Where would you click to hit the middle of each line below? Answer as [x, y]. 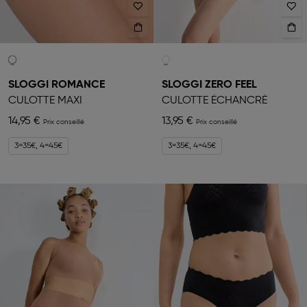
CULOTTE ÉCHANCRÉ [214, 101]
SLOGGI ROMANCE [57, 85]
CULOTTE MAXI [45, 101]
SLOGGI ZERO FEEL [209, 85]
